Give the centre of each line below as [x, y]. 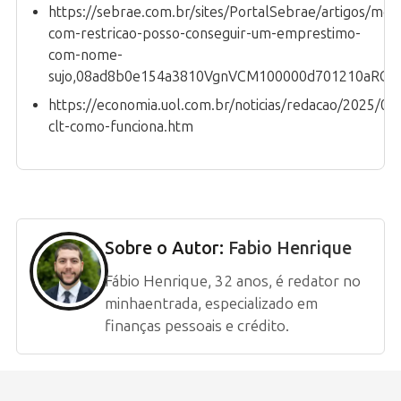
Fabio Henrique [290, 248]
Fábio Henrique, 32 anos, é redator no [233, 282]
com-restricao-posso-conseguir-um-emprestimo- [205, 34]
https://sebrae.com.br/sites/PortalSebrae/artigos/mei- [224, 13]
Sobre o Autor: [166, 248]
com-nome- [85, 55]
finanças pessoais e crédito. [197, 326]
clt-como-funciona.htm [121, 127]
